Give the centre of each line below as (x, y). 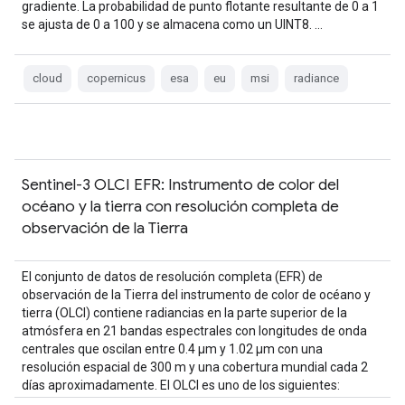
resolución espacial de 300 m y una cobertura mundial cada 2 (195, 367)
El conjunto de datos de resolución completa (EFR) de (172, 277)
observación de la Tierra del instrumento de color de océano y (196, 295)
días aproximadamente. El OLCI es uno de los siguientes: (181, 385)
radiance (316, 78)
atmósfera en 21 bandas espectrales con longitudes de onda (194, 331)
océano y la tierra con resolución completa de (180, 206)
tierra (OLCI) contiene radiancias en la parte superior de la (184, 313)
